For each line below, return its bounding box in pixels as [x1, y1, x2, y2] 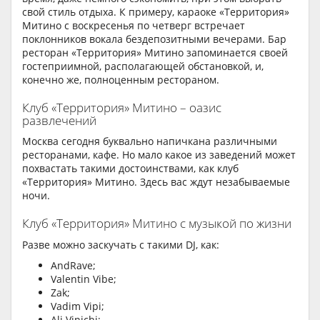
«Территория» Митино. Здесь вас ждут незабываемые [22, 175, 290, 189]
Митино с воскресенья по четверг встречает [22, 18, 245, 32]
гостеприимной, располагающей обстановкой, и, [22, 59, 264, 73]
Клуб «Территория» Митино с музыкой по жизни [22, 215, 291, 232]
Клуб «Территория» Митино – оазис [22, 99, 221, 116]
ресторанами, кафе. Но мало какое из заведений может [22, 148, 296, 162]
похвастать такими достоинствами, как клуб [22, 161, 239, 176]
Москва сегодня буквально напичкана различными [22, 134, 277, 149]
